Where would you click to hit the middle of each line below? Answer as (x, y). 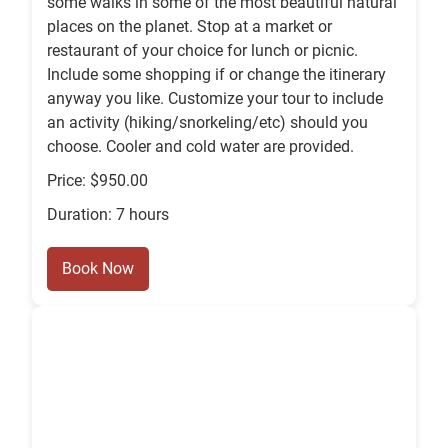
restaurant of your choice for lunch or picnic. (202, 51)
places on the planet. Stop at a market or (189, 27)
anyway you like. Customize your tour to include (215, 99)
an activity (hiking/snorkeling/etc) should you (207, 123)
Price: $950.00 (97, 181)
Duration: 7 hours (108, 215)
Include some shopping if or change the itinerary (216, 75)
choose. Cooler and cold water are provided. (200, 147)
